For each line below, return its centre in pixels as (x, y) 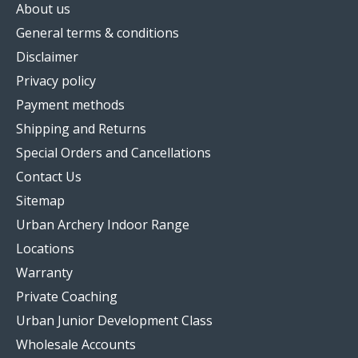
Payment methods (70, 105)
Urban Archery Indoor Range (103, 225)
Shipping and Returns (81, 129)
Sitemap (40, 201)
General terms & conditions (97, 33)
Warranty (44, 273)
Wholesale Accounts (76, 345)
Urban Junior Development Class (114, 321)
